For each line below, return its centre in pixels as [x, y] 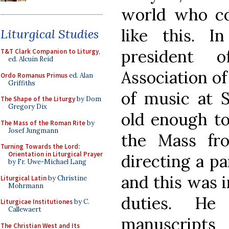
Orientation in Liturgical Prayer [55, 154]
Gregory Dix [28, 107]
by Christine [67, 178]
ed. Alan [80, 75]
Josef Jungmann [33, 130]
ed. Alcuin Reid [31, 59]
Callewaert [25, 209]
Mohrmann [26, 186]
